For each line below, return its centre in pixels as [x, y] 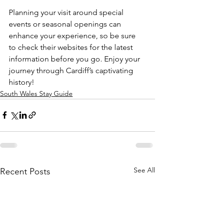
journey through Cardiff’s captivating [72, 70]
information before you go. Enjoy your [75, 59]
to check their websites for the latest [72, 47]
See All [144, 170]
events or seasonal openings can [66, 24]
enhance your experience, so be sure [73, 35]
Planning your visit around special [67, 12]
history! [22, 82]
